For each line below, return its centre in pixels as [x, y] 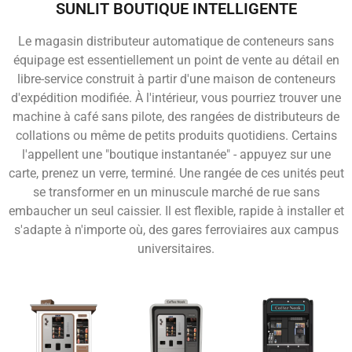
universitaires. [176, 249]
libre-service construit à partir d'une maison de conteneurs [176, 79]
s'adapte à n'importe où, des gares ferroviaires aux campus [176, 230]
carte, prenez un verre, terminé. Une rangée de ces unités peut [176, 174]
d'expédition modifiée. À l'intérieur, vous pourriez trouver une [176, 98]
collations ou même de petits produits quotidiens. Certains [176, 136]
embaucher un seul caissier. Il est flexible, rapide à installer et [176, 211]
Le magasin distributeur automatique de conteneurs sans [176, 42]
